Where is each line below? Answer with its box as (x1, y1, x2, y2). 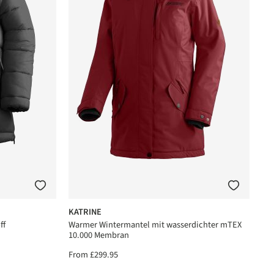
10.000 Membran (68, 229, 129, 242)
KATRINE (68, 206, 102, 219)
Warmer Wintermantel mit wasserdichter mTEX (68, 218, 242, 232)
